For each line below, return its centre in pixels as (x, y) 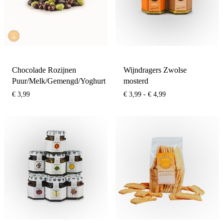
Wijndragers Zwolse (155, 70)
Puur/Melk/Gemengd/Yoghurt (59, 81)
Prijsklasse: (181, 94)
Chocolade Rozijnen (44, 70)
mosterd (136, 81)
